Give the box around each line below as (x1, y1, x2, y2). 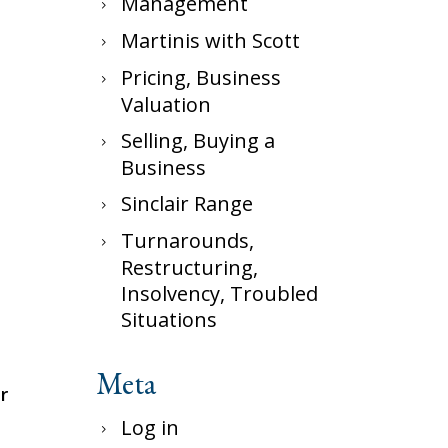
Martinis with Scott (121, 27, 300, 54)
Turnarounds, (121, 227, 254, 254)
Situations (121, 306, 217, 333)
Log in (121, 414, 179, 441)
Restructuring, (121, 254, 258, 281)
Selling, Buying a (121, 127, 275, 154)
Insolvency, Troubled (121, 280, 318, 307)
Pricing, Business (121, 64, 281, 91)
